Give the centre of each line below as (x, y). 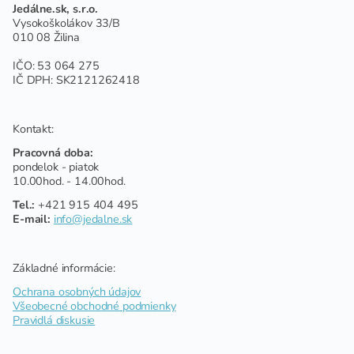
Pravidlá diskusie (54, 320)
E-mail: (32, 218)
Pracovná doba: (53, 152)
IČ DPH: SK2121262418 (76, 79)
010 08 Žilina (46, 37)
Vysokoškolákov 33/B (66, 23)
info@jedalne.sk (93, 218)
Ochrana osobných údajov (77, 291)
